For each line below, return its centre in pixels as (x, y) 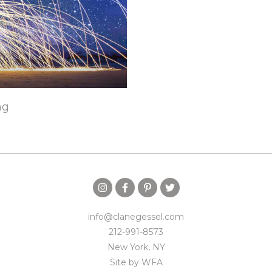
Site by (125, 262)
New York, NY (136, 247)
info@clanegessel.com (136, 216)
